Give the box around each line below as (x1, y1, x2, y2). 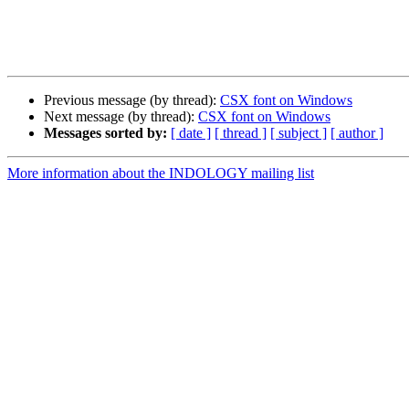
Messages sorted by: (44, 125, 167, 142)
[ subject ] (270, 125, 327, 142)
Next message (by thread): (44, 109, 198, 125)
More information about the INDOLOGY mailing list (7, 165, 314, 182)
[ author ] (330, 125, 383, 142)
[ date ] (171, 125, 211, 142)
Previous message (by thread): (44, 92, 220, 109)
